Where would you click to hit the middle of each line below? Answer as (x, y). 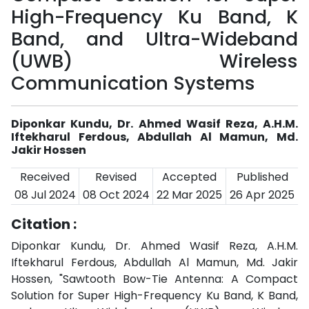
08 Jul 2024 (45, 195)
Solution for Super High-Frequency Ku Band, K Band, (154, 296)
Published (262, 177)
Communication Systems (133, 83)
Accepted (189, 177)
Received (45, 177)
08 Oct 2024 (116, 195)
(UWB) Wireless (154, 61)
